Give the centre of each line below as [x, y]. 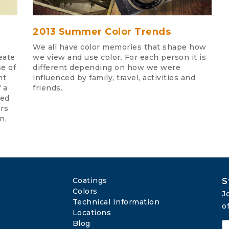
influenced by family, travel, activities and [114, 77]
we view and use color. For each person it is [119, 57]
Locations [91, 212]
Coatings [90, 180]
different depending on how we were [107, 67]
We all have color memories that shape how [120, 47]
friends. [48, 88]
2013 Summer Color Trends [102, 31]
